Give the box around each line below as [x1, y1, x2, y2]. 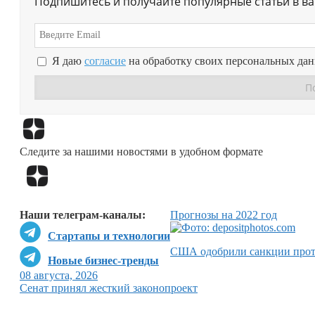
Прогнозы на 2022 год [170, 209, 277, 221]
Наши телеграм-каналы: [20, 209, 146, 221]
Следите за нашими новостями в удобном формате [20, 145, 263, 157]
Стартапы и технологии [48, 230, 170, 243]
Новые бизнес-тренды [48, 255, 159, 267]
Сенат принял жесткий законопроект [20, 282, 198, 295]
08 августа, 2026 [20, 269, 98, 282]
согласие [84, 55, 126, 67]
